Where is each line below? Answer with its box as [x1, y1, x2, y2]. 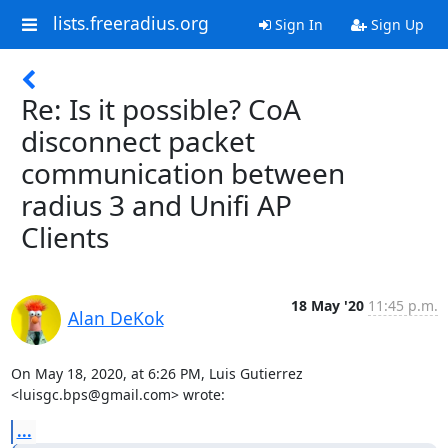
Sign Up [366, 15, 424, 34]
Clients [21, 218, 109, 256]
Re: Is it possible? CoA [21, 90, 301, 128]
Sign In [270, 15, 323, 34]
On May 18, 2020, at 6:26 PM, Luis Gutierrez [10, 364, 303, 383]
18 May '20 [290, 296, 364, 315]
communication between [21, 154, 345, 192]
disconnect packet [21, 122, 255, 160]
